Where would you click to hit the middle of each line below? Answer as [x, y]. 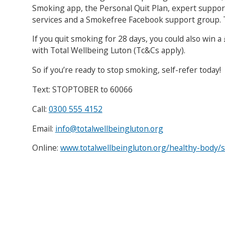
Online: [46, 148]
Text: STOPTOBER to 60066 [82, 90]
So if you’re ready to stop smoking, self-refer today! [126, 70]
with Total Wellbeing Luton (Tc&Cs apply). [108, 50]
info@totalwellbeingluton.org [109, 128]
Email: [43, 128]
